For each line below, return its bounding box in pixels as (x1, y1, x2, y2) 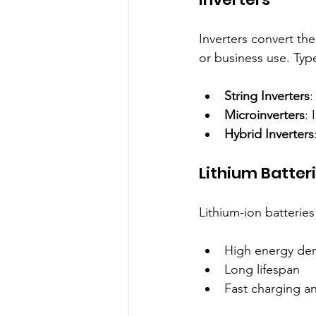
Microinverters (224, 107, 305, 123)
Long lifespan (224, 262, 307, 278)
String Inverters (224, 88, 310, 104)
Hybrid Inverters (224, 126, 314, 142)
